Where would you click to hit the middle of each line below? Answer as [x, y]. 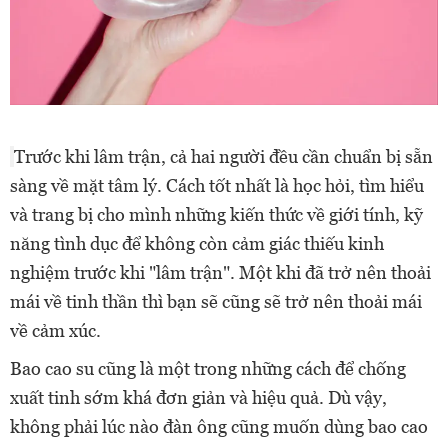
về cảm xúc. [55, 330]
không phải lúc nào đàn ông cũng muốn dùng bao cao [219, 426]
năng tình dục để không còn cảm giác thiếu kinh [197, 243]
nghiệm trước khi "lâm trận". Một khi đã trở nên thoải [220, 272]
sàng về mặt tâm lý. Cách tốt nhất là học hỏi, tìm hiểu [217, 185]
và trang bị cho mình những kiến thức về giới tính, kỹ [216, 214]
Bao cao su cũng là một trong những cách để [184, 368]
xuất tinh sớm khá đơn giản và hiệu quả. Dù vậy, [198, 397]
